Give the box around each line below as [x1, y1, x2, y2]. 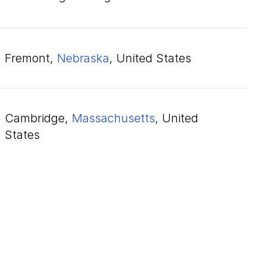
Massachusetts [72, 111, 155, 125]
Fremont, [5, 51, 57, 65]
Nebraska [57, 51, 109, 65]
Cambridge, [5, 111, 72, 125]
